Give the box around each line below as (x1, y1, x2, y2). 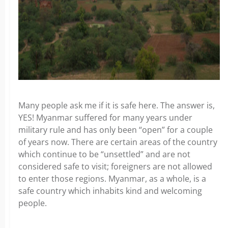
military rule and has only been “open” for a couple (18, 124, 213, 135)
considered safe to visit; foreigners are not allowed (18, 161, 212, 172)
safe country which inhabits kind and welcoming (18, 185, 202, 196)
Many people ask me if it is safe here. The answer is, (18, 100, 215, 111)
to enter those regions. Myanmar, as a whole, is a (18, 173, 206, 184)
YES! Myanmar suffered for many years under (18, 112, 192, 123)
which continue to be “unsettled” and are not (18, 149, 190, 160)
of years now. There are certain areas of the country (18, 136, 217, 148)
